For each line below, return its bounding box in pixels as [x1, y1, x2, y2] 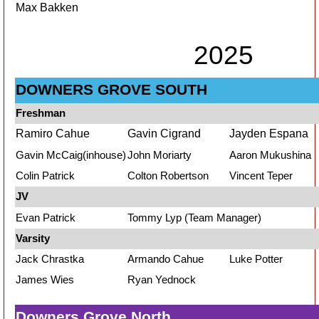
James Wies [16, 273, 74, 286]
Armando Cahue [127, 253, 204, 265]
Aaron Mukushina [229, 149, 311, 161]
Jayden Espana [229, 127, 308, 140]
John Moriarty [127, 149, 192, 161]
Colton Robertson [127, 169, 209, 182]
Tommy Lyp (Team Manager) [127, 211, 261, 224]
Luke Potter [229, 253, 283, 265]
